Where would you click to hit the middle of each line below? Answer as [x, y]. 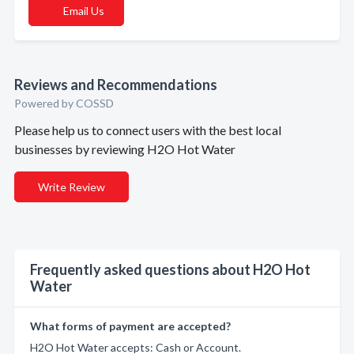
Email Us [84, 11]
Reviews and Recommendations [116, 85]
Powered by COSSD [64, 103]
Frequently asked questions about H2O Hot [170, 269]
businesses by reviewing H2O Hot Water [125, 149]
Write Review [72, 187]
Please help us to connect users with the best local [148, 130]
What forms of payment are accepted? [130, 326]
